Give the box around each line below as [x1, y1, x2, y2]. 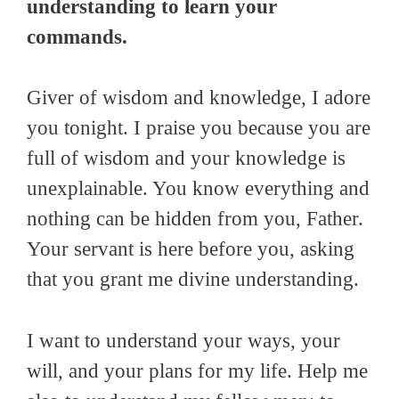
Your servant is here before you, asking [27, 238, 354, 261]
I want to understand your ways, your [27, 329, 340, 352]
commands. [27, 25, 127, 48]
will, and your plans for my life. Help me [27, 359, 368, 382]
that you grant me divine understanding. [27, 268, 359, 291]
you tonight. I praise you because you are [27, 117, 370, 140]
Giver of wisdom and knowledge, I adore [27, 86, 370, 110]
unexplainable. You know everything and [27, 177, 370, 200]
